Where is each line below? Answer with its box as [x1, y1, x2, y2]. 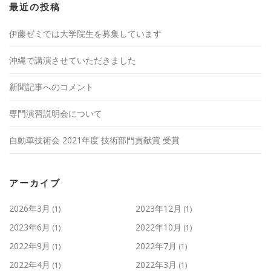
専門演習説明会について [9, 108, 102, 120]
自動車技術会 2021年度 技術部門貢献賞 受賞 [9, 134, 180, 146]
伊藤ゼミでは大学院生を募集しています [9, 28, 162, 40]
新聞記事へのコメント [9, 81, 94, 93]
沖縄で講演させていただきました [9, 54, 136, 67]
